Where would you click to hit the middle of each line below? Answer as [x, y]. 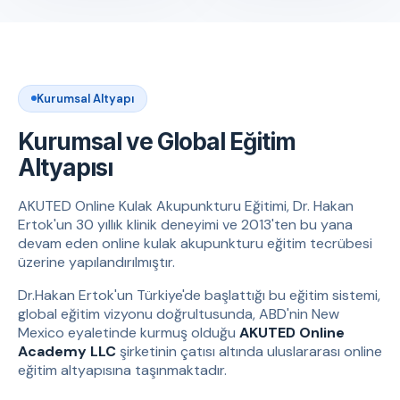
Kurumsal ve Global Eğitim [157, 141]
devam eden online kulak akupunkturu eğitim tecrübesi [195, 243]
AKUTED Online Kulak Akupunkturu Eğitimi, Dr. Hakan [186, 205]
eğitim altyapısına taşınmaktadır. [122, 370]
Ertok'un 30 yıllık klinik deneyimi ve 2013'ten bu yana [185, 224]
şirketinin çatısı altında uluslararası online [249, 351]
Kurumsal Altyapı [85, 98]
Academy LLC [67, 351]
